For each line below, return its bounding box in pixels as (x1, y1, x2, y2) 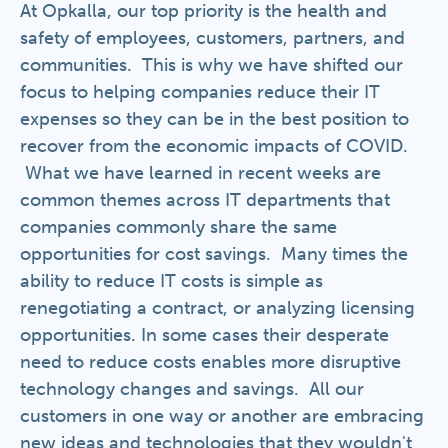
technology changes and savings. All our (20, 378, 364, 400)
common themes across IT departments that (20, 189, 390, 211)
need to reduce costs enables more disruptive (20, 351, 401, 373)
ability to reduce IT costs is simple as (20, 270, 323, 292)
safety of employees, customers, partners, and (20, 27, 405, 49)
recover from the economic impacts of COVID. (20, 135, 408, 157)
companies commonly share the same (20, 216, 337, 238)
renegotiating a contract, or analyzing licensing (20, 297, 415, 319)
